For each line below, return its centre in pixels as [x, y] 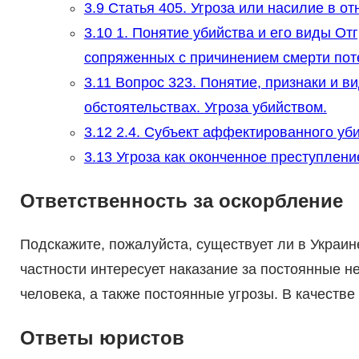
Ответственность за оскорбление [181, 201]
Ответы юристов [102, 338]
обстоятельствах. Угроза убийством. [205, 108]
